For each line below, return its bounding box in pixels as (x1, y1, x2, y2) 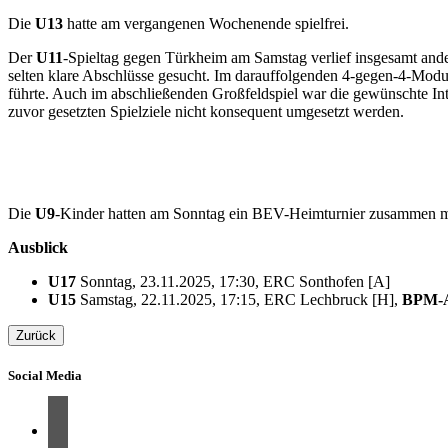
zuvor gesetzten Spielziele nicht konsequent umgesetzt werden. (8, 103, 404, 120)
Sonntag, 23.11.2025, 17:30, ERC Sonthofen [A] (76, 273, 390, 290)
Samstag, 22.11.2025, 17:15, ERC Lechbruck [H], (76, 291, 402, 308)
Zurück (16, 328, 56, 343)
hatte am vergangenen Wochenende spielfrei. (63, 15, 349, 32)
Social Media (8, 368, 82, 384)
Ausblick (8, 239, 68, 256)
